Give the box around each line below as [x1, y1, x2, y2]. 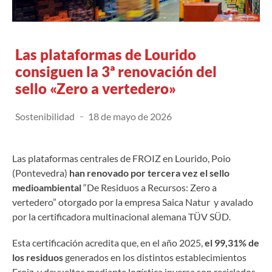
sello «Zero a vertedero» [15, 79, 176, 97]
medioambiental [12, 181, 83, 193]
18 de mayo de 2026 [88, 110, 172, 122]
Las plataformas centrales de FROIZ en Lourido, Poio [12, 152, 231, 164]
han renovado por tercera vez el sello [69, 166, 229, 178]
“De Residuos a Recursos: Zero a [83, 181, 217, 193]
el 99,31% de [205, 236, 259, 248]
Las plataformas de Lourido [15, 45, 196, 63]
